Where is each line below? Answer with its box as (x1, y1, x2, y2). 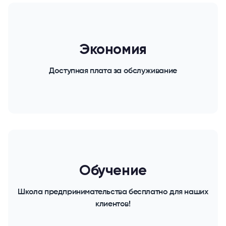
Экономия (79, 42, 147, 58)
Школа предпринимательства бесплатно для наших (18, 188, 208, 196)
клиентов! (95, 200, 131, 208)
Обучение (79, 163, 147, 179)
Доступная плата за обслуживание (49, 67, 177, 75)
